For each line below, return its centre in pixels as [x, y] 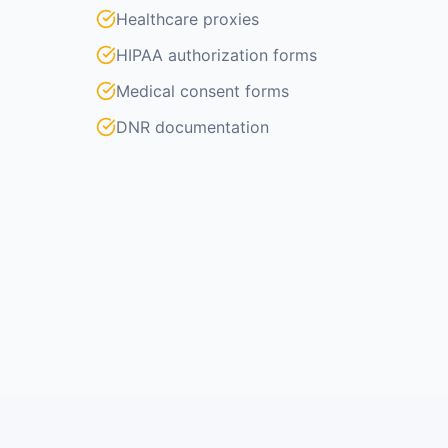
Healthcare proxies [187, 19]
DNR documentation [192, 127]
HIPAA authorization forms [216, 55]
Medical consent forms [202, 91]
